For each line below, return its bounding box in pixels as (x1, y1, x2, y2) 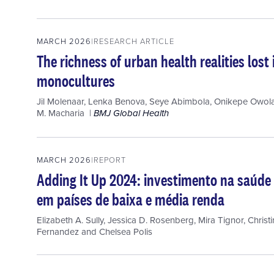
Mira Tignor (198, 213, 243, 226)
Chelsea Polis (99, 224, 152, 238)
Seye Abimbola (149, 94, 210, 108)
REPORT (94, 154, 126, 165)
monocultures (37, 69, 115, 92)
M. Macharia (37, 106, 84, 119)
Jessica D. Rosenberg (108, 213, 194, 226)
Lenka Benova (88, 94, 145, 108)
